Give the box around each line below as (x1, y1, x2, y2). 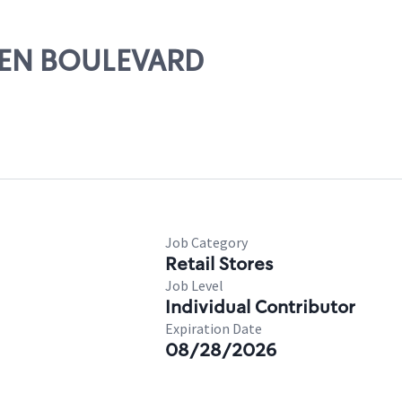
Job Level (165, 276, 223, 294)
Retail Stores (165, 252, 273, 275)
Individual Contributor (165, 295, 355, 319)
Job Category (165, 233, 248, 251)
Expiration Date (165, 319, 262, 337)
